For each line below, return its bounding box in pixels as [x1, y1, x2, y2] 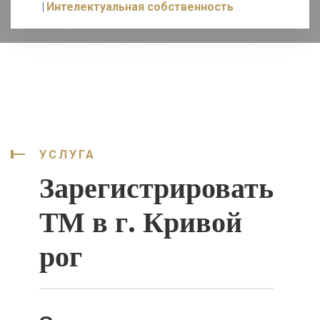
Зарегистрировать [39, 168, 274, 208]
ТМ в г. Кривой [39, 202, 242, 242]
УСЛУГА [39, 148, 96, 161]
